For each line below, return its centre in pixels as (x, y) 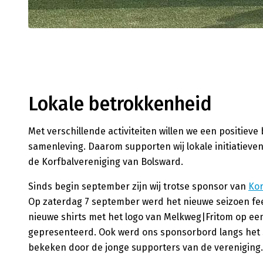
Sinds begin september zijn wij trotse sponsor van (138, 186)
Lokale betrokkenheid (120, 104)
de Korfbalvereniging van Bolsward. (106, 162)
